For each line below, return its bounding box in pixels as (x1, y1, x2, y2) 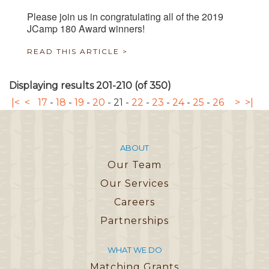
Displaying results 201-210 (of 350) (9, 80, 171, 92)
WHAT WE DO (107, 245, 162, 255)
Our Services (100, 178, 169, 190)
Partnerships (100, 215, 169, 227)
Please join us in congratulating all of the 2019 (27, 10, 223, 24)
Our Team (107, 159, 162, 171)
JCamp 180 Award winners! (27, 22, 145, 36)
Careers (114, 196, 155, 208)
